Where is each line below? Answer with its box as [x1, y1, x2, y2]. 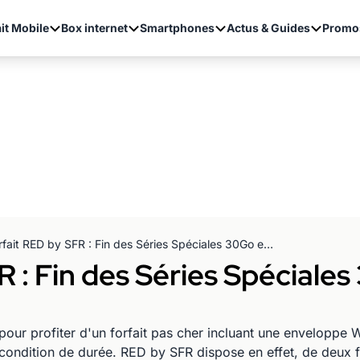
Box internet [60, 21, 128, 35]
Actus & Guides [226, 21, 310, 35]
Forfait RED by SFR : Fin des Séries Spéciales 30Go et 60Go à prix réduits [264, 237, 273, 251]
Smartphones [139, 21, 215, 35]
